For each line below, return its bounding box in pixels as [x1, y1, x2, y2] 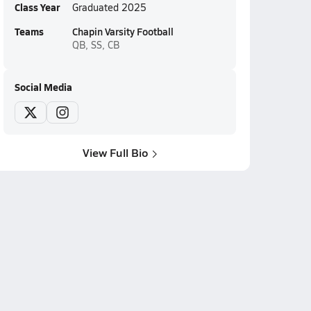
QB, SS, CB [72, 38, 119, 51]
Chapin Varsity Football [72, 24, 174, 38]
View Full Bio [82, 144, 149, 160]
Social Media [14, 80, 72, 94]
